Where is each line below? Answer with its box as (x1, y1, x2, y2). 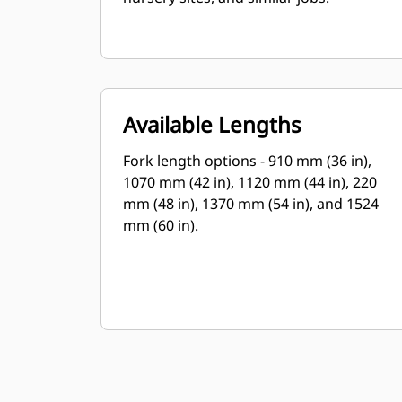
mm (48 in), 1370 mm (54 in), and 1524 (123, 194, 379, 214)
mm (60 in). (123, 215, 198, 235)
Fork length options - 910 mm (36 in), (123, 151, 371, 170)
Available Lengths (123, 109, 301, 139)
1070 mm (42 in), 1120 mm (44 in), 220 (123, 172, 377, 192)
